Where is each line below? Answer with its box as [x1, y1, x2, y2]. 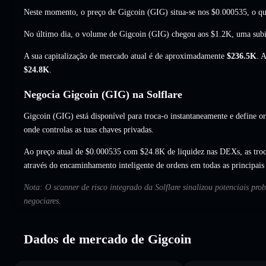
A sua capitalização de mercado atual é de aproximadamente [24, 51, 227, 61]
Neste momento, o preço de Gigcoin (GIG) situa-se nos [24, 7, 211, 17]
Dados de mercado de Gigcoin [24, 231, 191, 246]
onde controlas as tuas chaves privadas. [24, 125, 154, 134]
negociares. [24, 196, 61, 205]
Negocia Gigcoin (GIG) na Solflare [24, 88, 182, 100]
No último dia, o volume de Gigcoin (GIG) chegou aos [24, 29, 211, 39]
